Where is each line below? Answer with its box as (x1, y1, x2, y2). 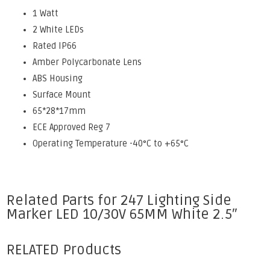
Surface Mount (32, 89, 91, 100)
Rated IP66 (32, 40, 77, 51)
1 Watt (32, 8, 58, 19)
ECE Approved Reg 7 (32, 122, 110, 133)
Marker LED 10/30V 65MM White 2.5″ (6, 205, 237, 223)
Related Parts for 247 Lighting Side (6, 191, 231, 209)
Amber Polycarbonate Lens (32, 57, 142, 67)
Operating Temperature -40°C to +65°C (32, 138, 189, 149)
